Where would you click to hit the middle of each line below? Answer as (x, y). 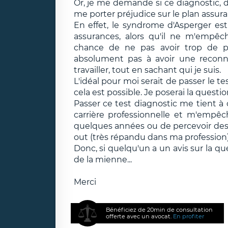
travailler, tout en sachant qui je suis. (147, 70)
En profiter (189, 216)
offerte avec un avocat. (140, 216)
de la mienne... (103, 159)
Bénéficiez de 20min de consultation (160, 209)
